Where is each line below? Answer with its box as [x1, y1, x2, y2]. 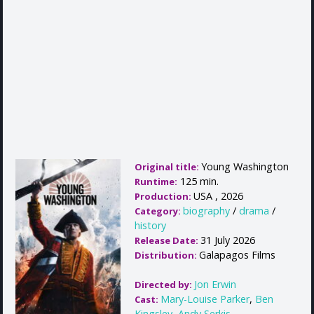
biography [183, 204, 230, 218]
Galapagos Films [199, 248, 275, 262]
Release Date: [135, 234, 200, 247]
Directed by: [135, 278, 194, 292]
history [135, 219, 166, 233]
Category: [135, 205, 183, 218]
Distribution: [135, 249, 199, 262]
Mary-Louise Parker [161, 292, 250, 306]
